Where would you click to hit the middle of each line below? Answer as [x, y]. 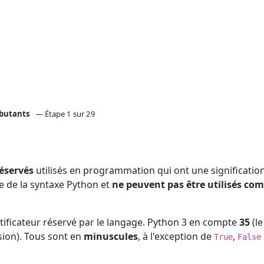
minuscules [111, 237]
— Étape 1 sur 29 [66, 113]
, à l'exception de [176, 237]
